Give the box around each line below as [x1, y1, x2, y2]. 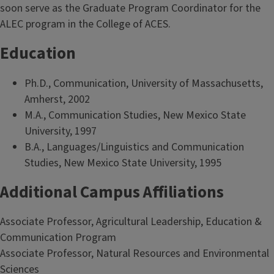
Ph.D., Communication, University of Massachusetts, [24, 75, 263, 91]
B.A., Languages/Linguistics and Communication [24, 139, 244, 155]
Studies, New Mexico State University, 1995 [24, 155, 221, 171]
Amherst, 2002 [24, 91, 90, 107]
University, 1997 [24, 123, 97, 139]
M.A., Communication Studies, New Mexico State [24, 107, 246, 123]
